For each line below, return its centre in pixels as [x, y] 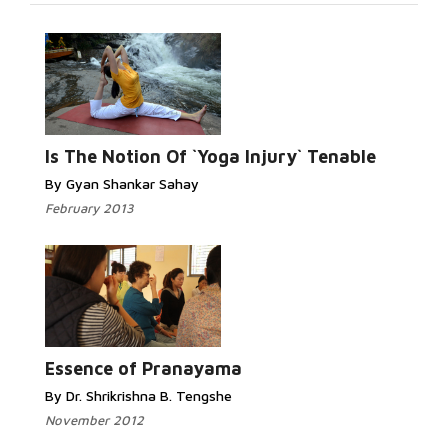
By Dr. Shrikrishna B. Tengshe [138, 395]
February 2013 [89, 208]
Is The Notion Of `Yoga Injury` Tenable [210, 156]
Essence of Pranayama [143, 368]
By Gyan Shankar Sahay [122, 183]
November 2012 [94, 420]
